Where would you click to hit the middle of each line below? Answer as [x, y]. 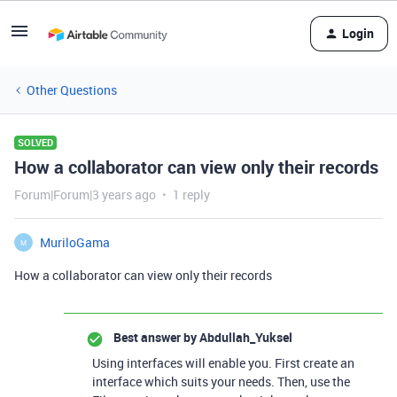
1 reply [191, 195]
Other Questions [72, 90]
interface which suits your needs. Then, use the [221, 381]
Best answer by [155, 337]
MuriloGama [75, 242]
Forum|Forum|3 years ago [85, 195]
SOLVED [35, 142]
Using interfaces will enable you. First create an [223, 363]
